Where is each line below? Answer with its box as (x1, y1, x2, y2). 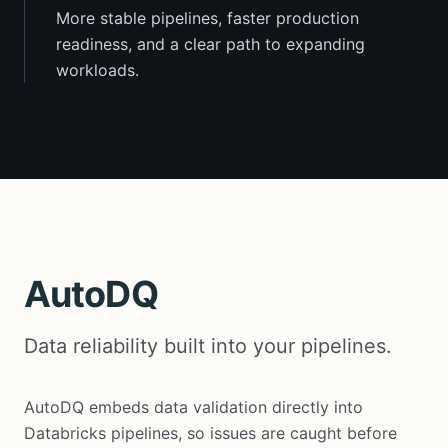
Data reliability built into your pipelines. (24, 333, 392, 358)
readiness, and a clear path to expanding (56, 33, 365, 54)
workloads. (56, 59, 139, 80)
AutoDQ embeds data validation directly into (24, 396, 363, 417)
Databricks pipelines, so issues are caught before (24, 422, 397, 443)
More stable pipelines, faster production (56, 7, 359, 28)
